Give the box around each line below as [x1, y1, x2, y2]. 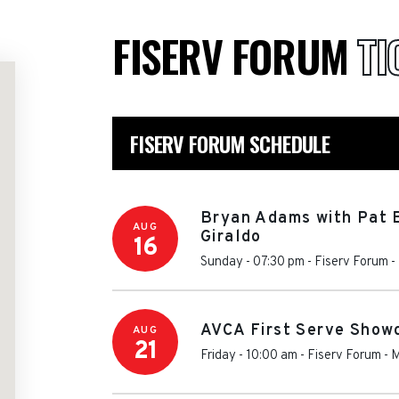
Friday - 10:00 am [200, 347, 297, 364]
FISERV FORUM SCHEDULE [130, 127, 330, 159]
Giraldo [200, 226, 262, 248]
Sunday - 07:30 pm [200, 253, 305, 271]
